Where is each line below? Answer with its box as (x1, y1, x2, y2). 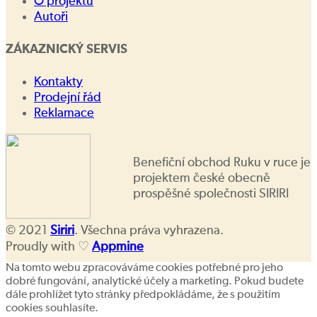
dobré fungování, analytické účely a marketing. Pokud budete (6, 276, 304, 288)
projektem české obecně (133, 172, 270, 185)
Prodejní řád (34, 91, 101, 105)
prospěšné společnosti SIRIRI (133, 188, 289, 201)
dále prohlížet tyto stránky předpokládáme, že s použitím (6, 289, 280, 301)
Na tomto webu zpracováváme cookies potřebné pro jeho (6, 263, 283, 275)
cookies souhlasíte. (6, 303, 98, 315)
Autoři (34, 11, 68, 24)
